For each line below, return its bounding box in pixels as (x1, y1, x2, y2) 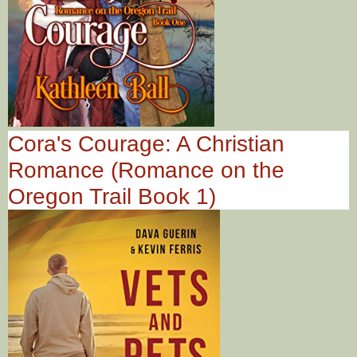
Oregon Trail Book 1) (8, 183, 216, 209)
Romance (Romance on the (8, 157, 284, 182)
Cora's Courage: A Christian (8, 131, 284, 156)
